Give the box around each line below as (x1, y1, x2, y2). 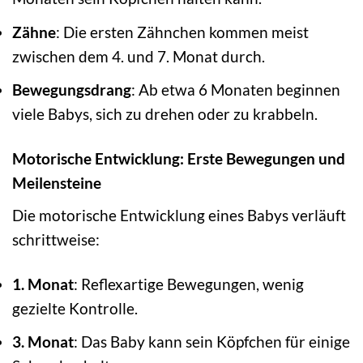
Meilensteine (12, 173, 101, 193)
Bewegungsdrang (12, 80, 131, 100)
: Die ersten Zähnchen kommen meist (56, 22, 309, 41)
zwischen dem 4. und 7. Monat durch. (12, 46, 265, 66)
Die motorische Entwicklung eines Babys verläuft (12, 205, 346, 224)
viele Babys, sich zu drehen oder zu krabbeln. (12, 105, 318, 124)
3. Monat (12, 332, 74, 352)
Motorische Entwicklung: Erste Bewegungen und (12, 149, 345, 169)
